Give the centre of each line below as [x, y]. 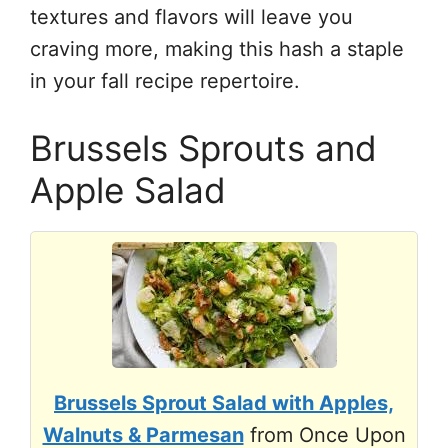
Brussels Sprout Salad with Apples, [224, 402]
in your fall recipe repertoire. [165, 80]
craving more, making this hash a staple [217, 48]
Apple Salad [128, 189]
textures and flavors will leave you [191, 16]
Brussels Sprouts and [203, 147]
